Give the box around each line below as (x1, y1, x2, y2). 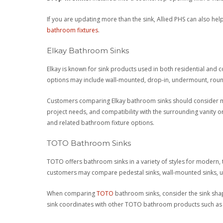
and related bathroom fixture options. (47, 118, 155, 127)
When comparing (47, 189, 97, 198)
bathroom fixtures (47, 25, 99, 34)
